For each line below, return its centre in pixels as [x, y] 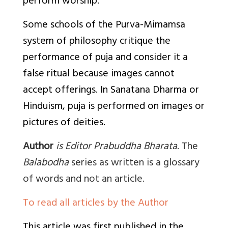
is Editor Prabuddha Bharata [117, 148]
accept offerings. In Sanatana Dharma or [111, 91]
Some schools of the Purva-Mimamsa [104, 26]
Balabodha [46, 164]
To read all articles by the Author [96, 204]
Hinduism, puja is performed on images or [114, 107]
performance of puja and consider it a [105, 59]
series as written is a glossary [134, 164]
